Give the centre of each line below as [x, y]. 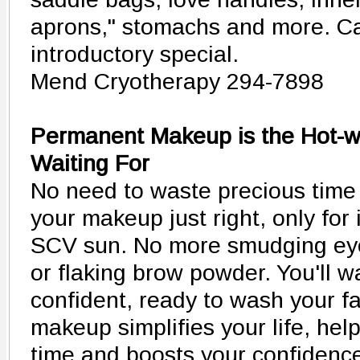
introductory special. [135, 54]
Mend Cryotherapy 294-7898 [177, 81]
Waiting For [90, 163]
